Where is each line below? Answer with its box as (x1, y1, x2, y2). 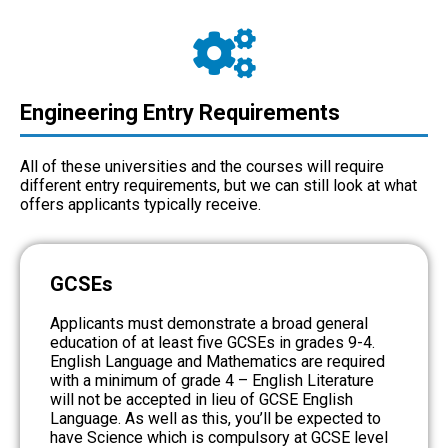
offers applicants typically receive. (20, 194, 261, 214)
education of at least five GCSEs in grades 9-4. (50, 332, 375, 352)
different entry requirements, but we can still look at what (20, 175, 417, 195)
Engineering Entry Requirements (20, 99, 340, 125)
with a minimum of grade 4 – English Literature (50, 370, 374, 390)
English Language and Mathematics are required (50, 351, 385, 371)
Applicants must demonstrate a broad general (50, 313, 368, 333)
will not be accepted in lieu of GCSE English (50, 389, 353, 409)
